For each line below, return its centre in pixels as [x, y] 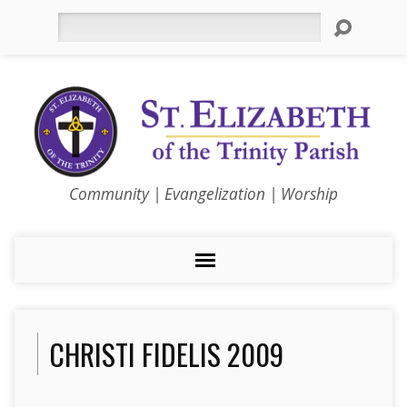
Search [77, 22]
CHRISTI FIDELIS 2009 [166, 354]
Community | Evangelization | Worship [203, 194]
